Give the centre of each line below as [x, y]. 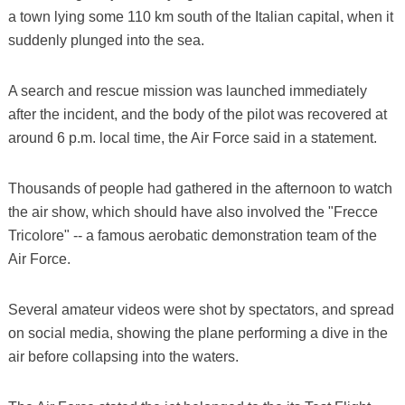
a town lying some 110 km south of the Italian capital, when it [200, 16]
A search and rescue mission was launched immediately [187, 90]
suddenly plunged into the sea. [106, 40]
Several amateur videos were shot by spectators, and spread [201, 309]
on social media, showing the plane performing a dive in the [198, 333]
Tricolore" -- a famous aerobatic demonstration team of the [192, 235]
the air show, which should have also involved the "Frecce [193, 212]
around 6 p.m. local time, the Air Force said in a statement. [192, 137]
